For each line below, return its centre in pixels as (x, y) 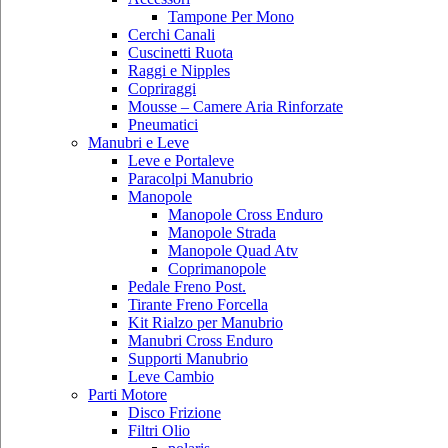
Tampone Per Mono (231, 16)
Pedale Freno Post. (187, 286)
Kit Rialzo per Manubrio (205, 322)
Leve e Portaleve (181, 160)
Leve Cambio (171, 376)
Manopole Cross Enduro (245, 214)
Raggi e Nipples (179, 70)
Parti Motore (127, 394)
